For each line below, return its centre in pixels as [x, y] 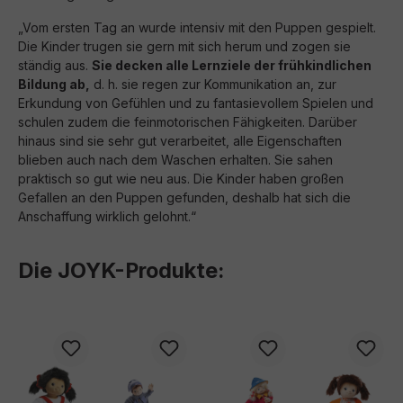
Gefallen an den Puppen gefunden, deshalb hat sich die [184, 197]
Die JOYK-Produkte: [121, 270]
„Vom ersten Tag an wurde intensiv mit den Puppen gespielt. [197, 27]
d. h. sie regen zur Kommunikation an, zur [213, 84]
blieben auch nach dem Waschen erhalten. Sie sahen [175, 160]
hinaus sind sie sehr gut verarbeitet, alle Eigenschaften [180, 141]
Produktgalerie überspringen [103, 324]
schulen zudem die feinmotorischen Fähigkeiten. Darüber [188, 122]
